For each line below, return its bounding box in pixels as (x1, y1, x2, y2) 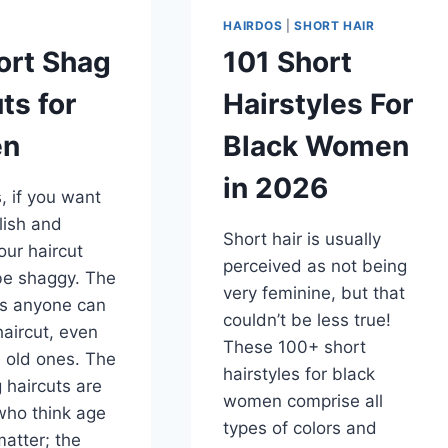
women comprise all (223, 391, 384, 412)
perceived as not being (223, 256, 408, 277)
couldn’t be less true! (223, 310, 392, 331)
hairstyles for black (223, 364, 376, 385)
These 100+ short (223, 337, 367, 358)
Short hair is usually (223, 229, 382, 250)
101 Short (223, 45, 353, 80)
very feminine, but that (223, 283, 406, 304)
